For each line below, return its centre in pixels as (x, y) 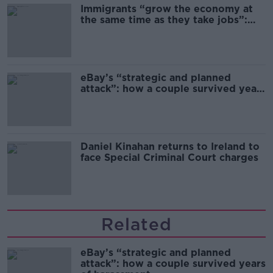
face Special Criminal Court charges (169, 158)
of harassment (115, 100)
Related (136, 224)
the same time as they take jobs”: (164, 20)
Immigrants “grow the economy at (167, 9)
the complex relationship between (166, 31)
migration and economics (144, 42)
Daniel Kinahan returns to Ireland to (170, 147)
